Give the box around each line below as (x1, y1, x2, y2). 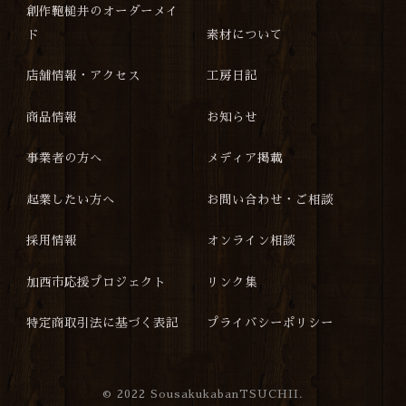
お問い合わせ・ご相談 (206, 193, 333, 206)
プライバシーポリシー (206, 317, 333, 330)
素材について (206, 28, 283, 41)
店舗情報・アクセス (26, 70, 141, 82)
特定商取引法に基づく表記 (26, 317, 179, 330)
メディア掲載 (206, 152, 283, 165)
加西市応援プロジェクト (26, 275, 167, 288)
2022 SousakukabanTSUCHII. (112, 389, 304, 401)
